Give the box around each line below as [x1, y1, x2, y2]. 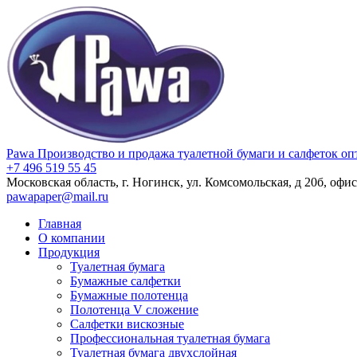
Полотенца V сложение [70, 303, 198, 316]
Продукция [38, 245, 100, 259]
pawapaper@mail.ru [6, 190, 108, 203]
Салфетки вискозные [70, 317, 184, 331]
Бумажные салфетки [70, 274, 181, 288]
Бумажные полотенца [70, 288, 188, 302]
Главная [38, 217, 81, 230]
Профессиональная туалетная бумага [70, 331, 270, 345]
